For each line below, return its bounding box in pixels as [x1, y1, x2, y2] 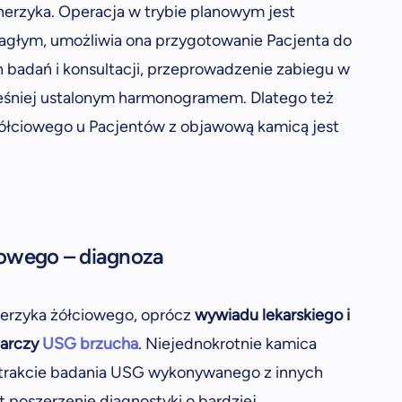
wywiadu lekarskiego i [195, 305, 350, 325]
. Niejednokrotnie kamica [138, 334, 317, 354]
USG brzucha [42, 334, 138, 354]
